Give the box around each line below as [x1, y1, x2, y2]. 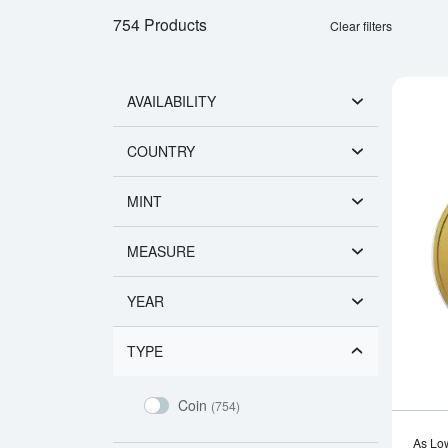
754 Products [112, 12, 207, 35]
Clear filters [330, 16, 393, 34]
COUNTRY [126, 140, 195, 161]
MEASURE [126, 240, 195, 261]
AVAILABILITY [126, 90, 216, 111]
